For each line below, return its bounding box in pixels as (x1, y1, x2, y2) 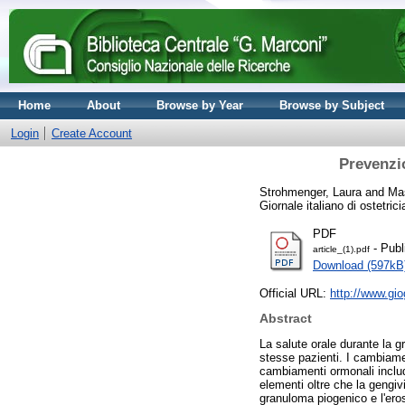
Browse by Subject (279, 99, 384, 112)
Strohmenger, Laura (259, 184, 362, 199)
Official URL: (259, 286, 330, 300)
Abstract (259, 311, 312, 326)
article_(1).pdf (313, 243, 370, 254)
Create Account (52, 127, 132, 140)
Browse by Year (156, 99, 243, 112)
